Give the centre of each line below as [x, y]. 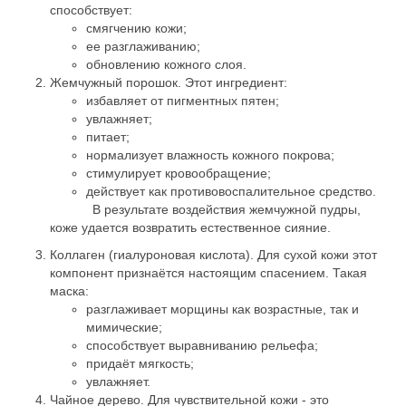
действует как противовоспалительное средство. [231, 191]
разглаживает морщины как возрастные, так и [222, 309]
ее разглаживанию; [143, 46]
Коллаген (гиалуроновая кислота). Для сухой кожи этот [213, 254]
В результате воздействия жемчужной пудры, [227, 209]
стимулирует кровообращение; [179, 173]
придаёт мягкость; [140, 363]
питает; [108, 136]
